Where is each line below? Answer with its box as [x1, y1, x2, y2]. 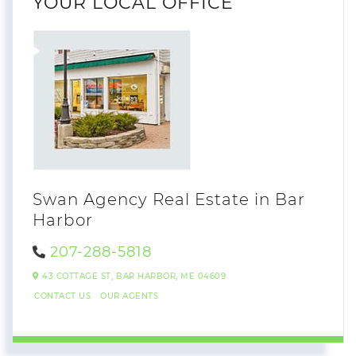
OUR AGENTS [100, 290, 158, 301]
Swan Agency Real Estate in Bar [33, 189, 305, 209]
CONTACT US [34, 290, 91, 301]
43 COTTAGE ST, [39, 271, 113, 282]
